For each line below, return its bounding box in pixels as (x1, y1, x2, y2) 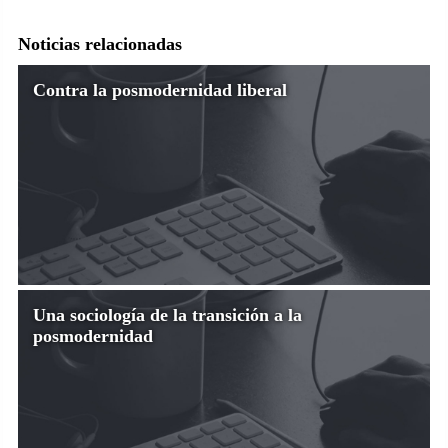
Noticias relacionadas (18, 33, 182, 54)
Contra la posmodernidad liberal (33, 79, 287, 100)
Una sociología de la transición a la (33, 304, 302, 325)
